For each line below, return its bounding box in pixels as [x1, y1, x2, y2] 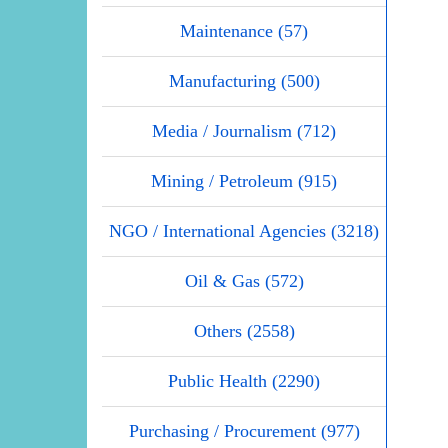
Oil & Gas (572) [184, 270, 304, 291]
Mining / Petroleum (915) [151, 170, 337, 191]
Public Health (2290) [168, 370, 320, 391]
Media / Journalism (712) [152, 120, 336, 141]
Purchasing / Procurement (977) [128, 420, 360, 441]
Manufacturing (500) [168, 70, 320, 91]
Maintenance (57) [180, 20, 308, 41]
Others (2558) [193, 320, 295, 341]
